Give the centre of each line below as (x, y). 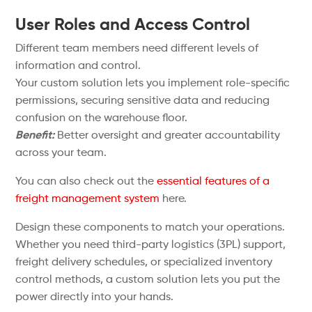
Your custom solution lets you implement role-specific (153, 84)
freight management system (88, 199)
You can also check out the (86, 182)
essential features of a (213, 182)
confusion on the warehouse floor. (102, 118)
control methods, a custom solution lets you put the (148, 280)
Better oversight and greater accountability (167, 136)
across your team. (61, 153)
